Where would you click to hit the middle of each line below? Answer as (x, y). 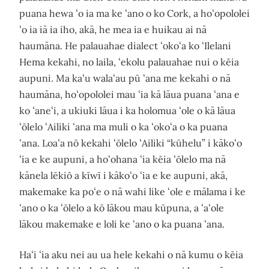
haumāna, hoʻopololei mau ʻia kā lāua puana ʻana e (129, 94)
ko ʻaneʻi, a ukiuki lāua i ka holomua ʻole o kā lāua (127, 110)
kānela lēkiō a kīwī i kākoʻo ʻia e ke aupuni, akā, (123, 175)
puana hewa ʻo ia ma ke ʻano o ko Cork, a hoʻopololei (134, 13)
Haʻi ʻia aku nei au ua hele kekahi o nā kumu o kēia (131, 255)
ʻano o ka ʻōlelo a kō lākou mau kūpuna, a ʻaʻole (122, 208)
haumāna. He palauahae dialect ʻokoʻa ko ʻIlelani (125, 46)
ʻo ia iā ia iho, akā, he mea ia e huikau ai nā (113, 29)
